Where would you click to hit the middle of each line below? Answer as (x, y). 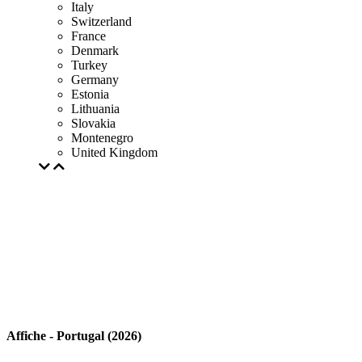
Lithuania (95, 109)
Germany (95, 80)
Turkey (89, 65)
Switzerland (101, 21)
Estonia (90, 94)
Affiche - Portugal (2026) (74, 336)
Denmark (95, 51)
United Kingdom (114, 152)
